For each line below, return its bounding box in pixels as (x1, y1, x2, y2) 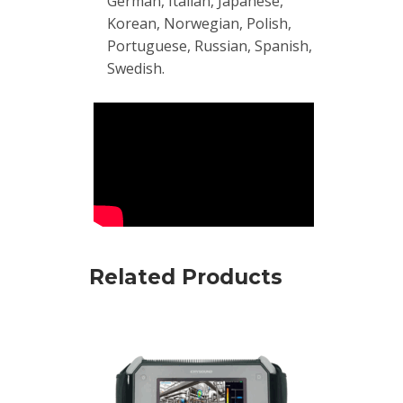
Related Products (89, 264, 282, 290)
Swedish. (107, 58, 165, 78)
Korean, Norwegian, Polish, (107, 13, 291, 33)
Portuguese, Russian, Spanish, (107, 35, 312, 56)
